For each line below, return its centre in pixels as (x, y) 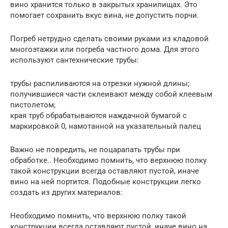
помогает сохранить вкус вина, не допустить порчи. (105, 15)
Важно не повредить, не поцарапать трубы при (95, 149)
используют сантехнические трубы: (75, 60)
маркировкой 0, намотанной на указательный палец (106, 126)
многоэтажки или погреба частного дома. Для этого (105, 49)
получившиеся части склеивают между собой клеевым (111, 94)
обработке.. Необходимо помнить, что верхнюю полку (108, 160)
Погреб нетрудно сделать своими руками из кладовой (109, 38)
